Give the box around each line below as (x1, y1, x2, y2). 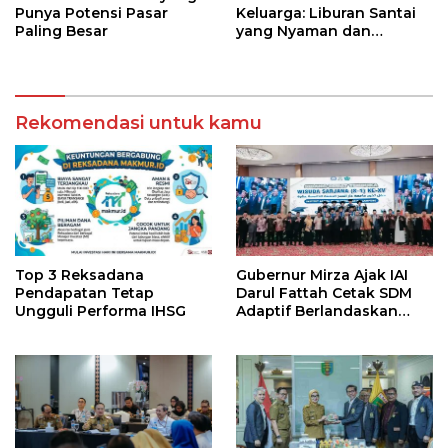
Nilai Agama (236, 319, 324, 338)
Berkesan (236, 39, 306, 58)
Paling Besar (15, 21, 108, 40)
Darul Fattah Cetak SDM (236, 283, 412, 302)
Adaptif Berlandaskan (236, 301, 398, 320)
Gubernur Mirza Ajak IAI (236, 265, 408, 284)
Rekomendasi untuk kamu (15, 111, 262, 134)
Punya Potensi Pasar (15, 3, 168, 22)
